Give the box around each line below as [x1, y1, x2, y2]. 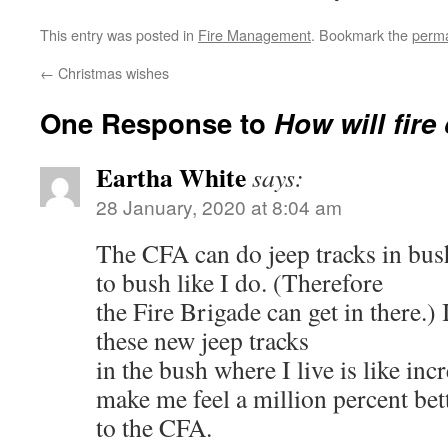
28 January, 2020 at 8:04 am [96, 193, 342, 220]
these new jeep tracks [96, 323, 309, 357]
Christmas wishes [54, 62, 169, 83]
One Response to [40, 103, 274, 142]
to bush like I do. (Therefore [96, 265, 383, 299]
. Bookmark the [311, 24, 412, 45]
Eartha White [96, 158, 246, 196]
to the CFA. [96, 410, 212, 444]
